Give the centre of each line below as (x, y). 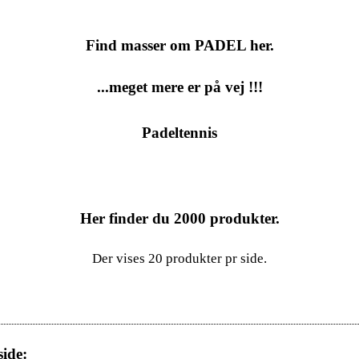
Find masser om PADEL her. (179, 45)
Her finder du (127, 218)
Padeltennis (179, 133)
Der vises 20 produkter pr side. (179, 258)
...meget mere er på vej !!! (179, 87)
